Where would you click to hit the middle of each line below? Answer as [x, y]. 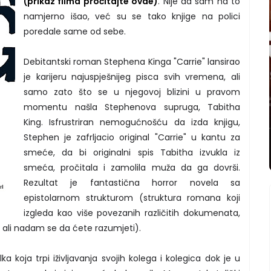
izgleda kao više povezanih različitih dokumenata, [132, 213]
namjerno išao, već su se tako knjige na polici [132, 16]
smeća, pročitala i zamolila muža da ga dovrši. [132, 167]
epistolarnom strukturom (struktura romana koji [132, 198]
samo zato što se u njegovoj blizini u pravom [132, 92]
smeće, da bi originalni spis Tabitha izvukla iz [132, 152]
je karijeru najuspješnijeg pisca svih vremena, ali [132, 77]
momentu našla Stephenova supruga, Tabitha [132, 107]
